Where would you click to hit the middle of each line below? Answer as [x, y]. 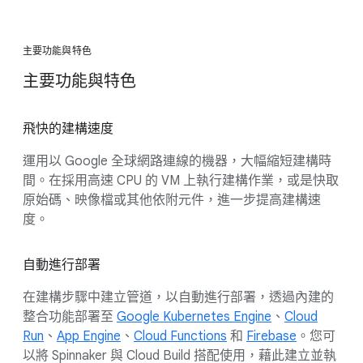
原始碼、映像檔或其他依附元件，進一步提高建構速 [172, 200]
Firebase [271, 336]
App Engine [89, 336]
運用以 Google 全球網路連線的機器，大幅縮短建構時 [177, 161]
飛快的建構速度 [68, 129]
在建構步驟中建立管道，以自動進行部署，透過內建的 [178, 297]
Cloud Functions [180, 336]
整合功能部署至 [70, 317]
